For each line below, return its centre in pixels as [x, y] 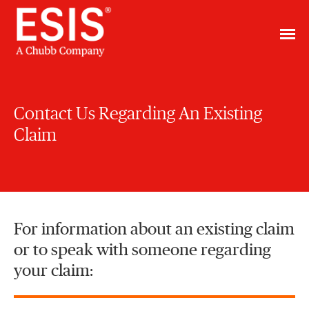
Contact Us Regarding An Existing [138, 114]
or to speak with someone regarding [142, 250]
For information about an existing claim [154, 230]
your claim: [53, 271]
